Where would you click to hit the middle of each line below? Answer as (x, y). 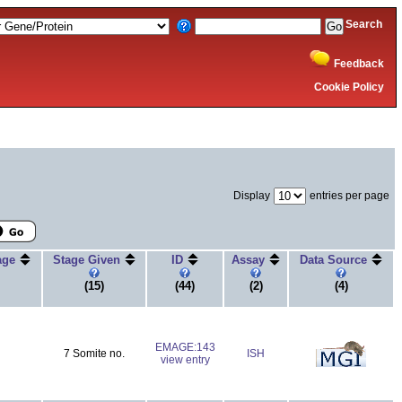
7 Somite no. (94, 353)
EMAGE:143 (185, 347)
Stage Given (88, 259)
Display (252, 195)
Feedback (359, 64)
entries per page (350, 195)
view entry (185, 359)
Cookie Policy (349, 87)
